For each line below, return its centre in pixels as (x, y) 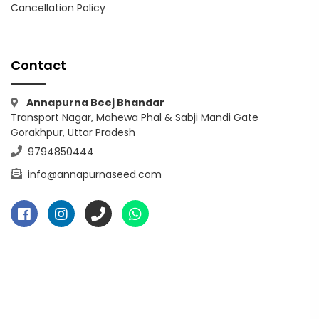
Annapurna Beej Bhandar (94, 102)
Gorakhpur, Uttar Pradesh (73, 132)
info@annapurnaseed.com (93, 174)
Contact (38, 65)
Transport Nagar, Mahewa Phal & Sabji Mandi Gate (135, 117)
